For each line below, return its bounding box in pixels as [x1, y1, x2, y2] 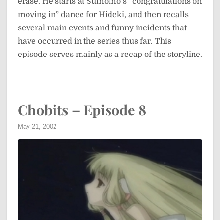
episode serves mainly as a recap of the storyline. [18, 50, 202, 59]
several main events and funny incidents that [18, 24, 187, 32]
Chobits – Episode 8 [18, 100, 146, 119]
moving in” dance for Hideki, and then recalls [18, 10, 189, 19]
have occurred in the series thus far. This [18, 37, 171, 46]
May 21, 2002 [18, 123, 56, 130]
